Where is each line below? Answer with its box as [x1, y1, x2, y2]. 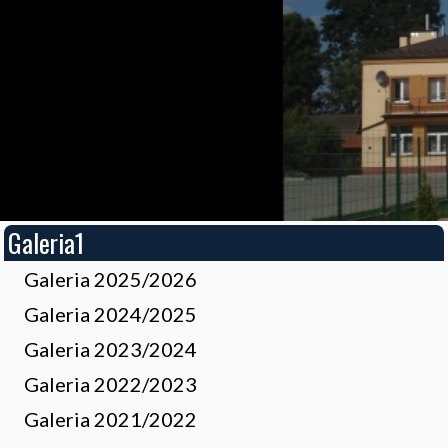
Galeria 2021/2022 [24, 407, 197, 431]
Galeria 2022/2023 [24, 372, 197, 396]
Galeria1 [8, 223, 84, 262]
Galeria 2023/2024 [24, 337, 197, 361]
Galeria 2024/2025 [24, 302, 197, 326]
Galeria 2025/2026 [24, 267, 197, 291]
